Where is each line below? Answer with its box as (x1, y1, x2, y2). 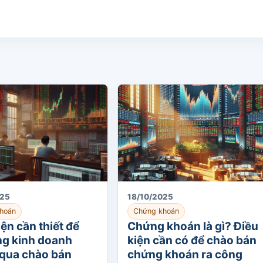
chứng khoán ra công (127, 248, 242, 261)
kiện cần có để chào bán (127, 234, 257, 247)
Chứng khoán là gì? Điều (127, 220, 258, 233)
